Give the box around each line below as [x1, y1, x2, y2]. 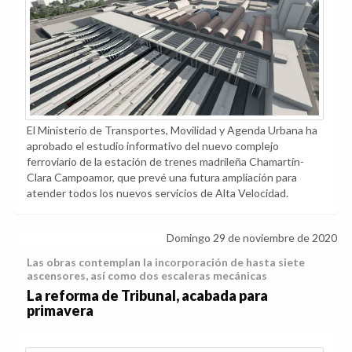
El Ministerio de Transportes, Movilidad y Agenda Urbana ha [27, 123, 317, 137]
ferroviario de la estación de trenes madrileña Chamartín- [27, 155, 304, 169]
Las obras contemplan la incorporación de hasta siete [27, 255, 305, 269]
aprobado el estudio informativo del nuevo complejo [27, 139, 279, 153]
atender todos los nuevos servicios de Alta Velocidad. [27, 186, 288, 200]
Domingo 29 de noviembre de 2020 [167, 231, 337, 245]
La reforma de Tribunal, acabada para [27, 287, 268, 305]
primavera [27, 302, 93, 320]
